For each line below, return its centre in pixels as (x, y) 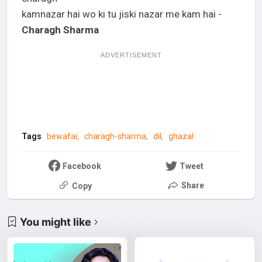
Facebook (82, 166)
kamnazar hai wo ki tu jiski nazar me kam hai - (121, 14)
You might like (56, 222)
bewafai (62, 137)
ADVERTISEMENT (131, 55)
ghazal (181, 137)
